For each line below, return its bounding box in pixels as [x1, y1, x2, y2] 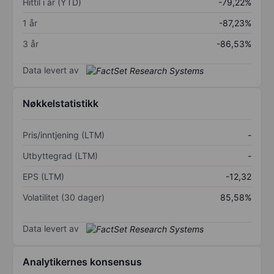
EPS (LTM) [23, 171, 64, 182]
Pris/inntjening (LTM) [23, 130, 105, 141]
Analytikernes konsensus [23, 256, 142, 268]
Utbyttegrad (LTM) [23, 150, 98, 161]
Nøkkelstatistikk [23, 97, 98, 110]
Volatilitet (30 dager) [23, 192, 105, 203]
